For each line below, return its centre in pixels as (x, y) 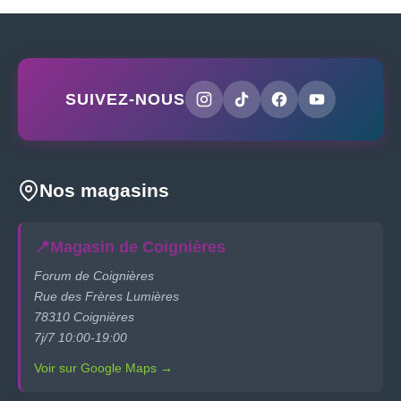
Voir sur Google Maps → (103, 368)
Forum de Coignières (94, 276)
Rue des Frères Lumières (107, 296)
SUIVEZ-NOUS (125, 99)
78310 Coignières (84, 317)
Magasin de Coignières (138, 247)
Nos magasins (104, 190)
